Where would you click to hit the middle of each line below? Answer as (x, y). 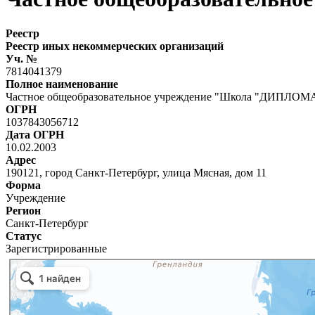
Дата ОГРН (35, 134)
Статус (24, 236)
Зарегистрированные (56, 248)
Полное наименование (62, 84)
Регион (23, 210)
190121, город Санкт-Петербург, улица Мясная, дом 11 (136, 172)
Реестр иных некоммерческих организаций (115, 46)
